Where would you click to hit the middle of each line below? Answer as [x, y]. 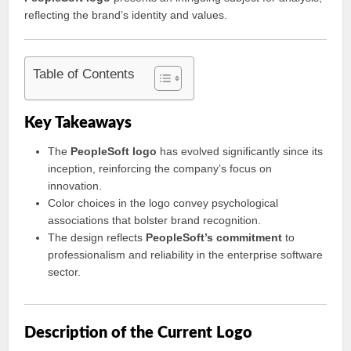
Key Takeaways [78, 123]
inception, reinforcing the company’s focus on [160, 168]
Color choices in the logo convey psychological [163, 203]
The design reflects [97, 237]
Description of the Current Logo [139, 333]
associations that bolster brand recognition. [155, 220]
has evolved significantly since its [240, 151]
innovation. [75, 186]
